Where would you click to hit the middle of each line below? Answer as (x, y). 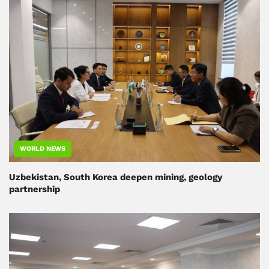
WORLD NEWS (43, 148)
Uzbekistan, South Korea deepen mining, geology (116, 177)
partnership (35, 189)
